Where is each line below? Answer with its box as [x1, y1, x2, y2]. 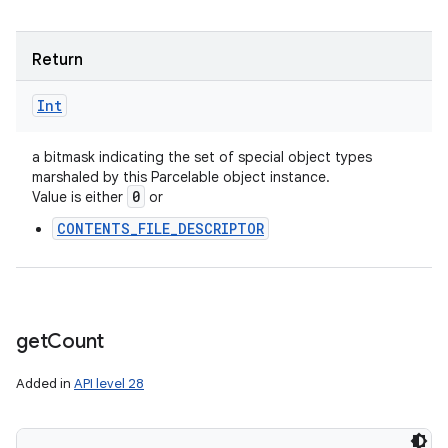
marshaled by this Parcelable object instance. [32, 168, 330, 186]
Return [32, 50, 83, 70]
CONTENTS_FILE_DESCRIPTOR [57, 219, 264, 238]
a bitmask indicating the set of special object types [32, 148, 372, 166]
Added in [16, 375, 74, 392]
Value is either [32, 188, 127, 206]
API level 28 [74, 375, 144, 392]
